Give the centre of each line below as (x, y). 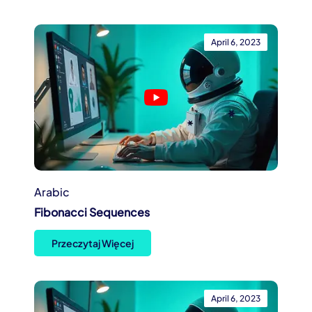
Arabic (52, 192)
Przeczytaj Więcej (93, 243)
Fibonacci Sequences (92, 212)
